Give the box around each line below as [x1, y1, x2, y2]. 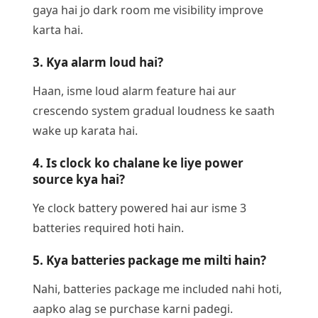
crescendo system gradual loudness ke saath [33, 102, 275, 119]
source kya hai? [33, 170, 125, 187]
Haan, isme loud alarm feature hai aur [33, 82, 236, 99]
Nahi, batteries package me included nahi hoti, [33, 280, 282, 297]
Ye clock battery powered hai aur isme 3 [33, 199, 246, 216]
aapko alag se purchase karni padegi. [33, 300, 233, 317]
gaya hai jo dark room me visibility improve [33, 1, 263, 18]
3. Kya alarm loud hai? [33, 53, 163, 70]
